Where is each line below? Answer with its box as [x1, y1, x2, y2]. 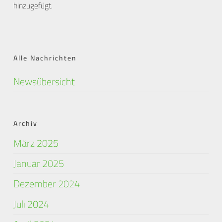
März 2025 [13, 134, 58, 152]
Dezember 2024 [13, 174, 80, 193]
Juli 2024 [13, 195, 49, 213]
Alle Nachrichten [13, 52, 77, 64]
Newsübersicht [13, 72, 75, 91]
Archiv [13, 117, 38, 130]
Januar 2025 [13, 154, 64, 172]
